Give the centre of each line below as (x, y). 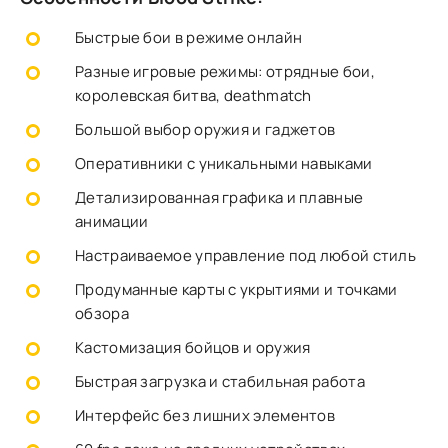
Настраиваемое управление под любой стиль (245, 255)
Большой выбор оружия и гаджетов (205, 129)
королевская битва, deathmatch (193, 95)
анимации (112, 221)
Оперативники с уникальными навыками (224, 163)
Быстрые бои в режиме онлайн (189, 37)
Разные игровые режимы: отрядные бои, (225, 71)
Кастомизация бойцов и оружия (193, 347)
